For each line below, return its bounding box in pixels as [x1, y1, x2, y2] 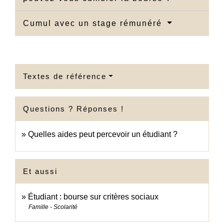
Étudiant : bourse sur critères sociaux [28, 192, 158, 201]
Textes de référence [23, 72, 106, 81]
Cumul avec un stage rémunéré [23, 19, 165, 28]
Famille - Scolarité [28, 203, 77, 211]
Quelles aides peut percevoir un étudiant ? [28, 130, 177, 139]
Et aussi [23, 167, 57, 176]
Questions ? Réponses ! [23, 104, 124, 113]
